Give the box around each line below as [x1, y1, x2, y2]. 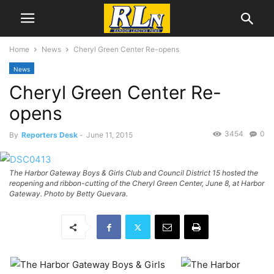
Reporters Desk [21, 130, 78, 139]
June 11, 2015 [86, 130, 133, 139]
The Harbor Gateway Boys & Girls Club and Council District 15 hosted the [9, 168, 258, 178]
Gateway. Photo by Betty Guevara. [9, 189, 128, 199]
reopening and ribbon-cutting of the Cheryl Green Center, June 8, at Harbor [9, 179, 264, 188]
